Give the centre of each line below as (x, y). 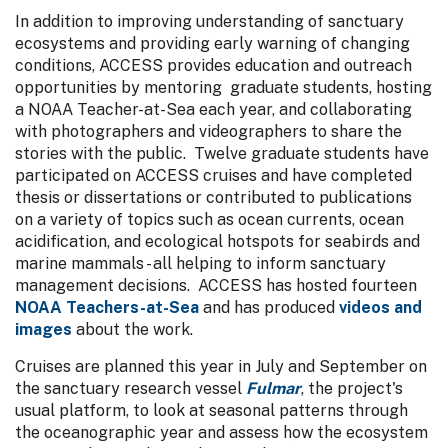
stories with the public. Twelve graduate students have (222, 154)
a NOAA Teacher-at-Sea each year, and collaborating (213, 110)
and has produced (269, 308)
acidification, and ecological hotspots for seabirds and (217, 242)
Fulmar (273, 388)
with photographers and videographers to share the (208, 132)
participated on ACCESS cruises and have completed (213, 176)
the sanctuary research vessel (130, 388)
